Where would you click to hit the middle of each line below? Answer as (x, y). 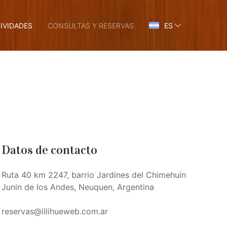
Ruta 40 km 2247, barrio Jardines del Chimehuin (93, 175)
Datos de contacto (49, 150)
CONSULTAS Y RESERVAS (91, 25)
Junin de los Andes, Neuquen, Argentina (78, 187)
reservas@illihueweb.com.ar (54, 211)
